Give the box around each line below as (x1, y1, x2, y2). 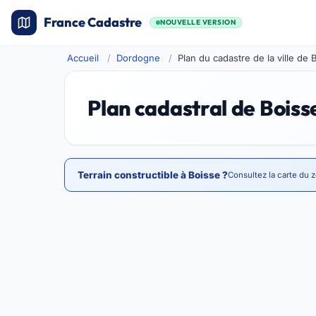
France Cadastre (44, 14, 142, 30)
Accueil (67, 52, 99, 63)
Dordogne (116, 52, 161, 63)
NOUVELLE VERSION (160, 18, 236, 27)
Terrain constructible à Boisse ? (78, 169, 229, 181)
